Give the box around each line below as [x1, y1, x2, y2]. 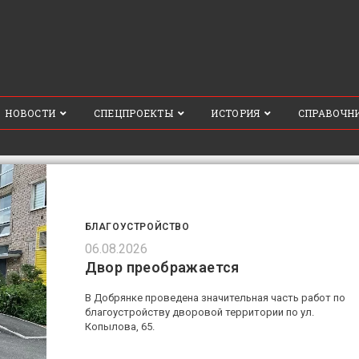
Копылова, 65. [84, 321, 155, 333]
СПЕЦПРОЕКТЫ [93, 107, 174, 119]
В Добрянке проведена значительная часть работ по [84, 292, 345, 305]
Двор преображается [84, 259, 240, 276]
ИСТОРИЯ [211, 107, 260, 119]
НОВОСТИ [5, 107, 56, 119]
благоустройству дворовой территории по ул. [84, 306, 314, 319]
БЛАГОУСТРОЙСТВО [84, 221, 190, 233]
